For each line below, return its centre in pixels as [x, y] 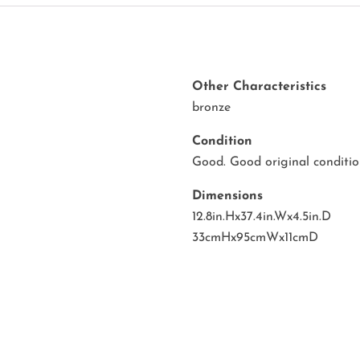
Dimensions [227, 196]
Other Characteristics [259, 87]
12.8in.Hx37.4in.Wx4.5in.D [262, 217]
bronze [211, 108]
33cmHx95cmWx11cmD [255, 238]
